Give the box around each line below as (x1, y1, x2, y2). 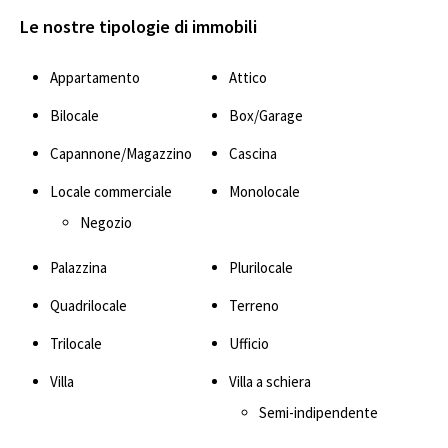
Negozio (80, 212, 132, 232)
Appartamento (50, 67, 140, 87)
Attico (229, 67, 267, 87)
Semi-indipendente (259, 402, 378, 422)
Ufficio (229, 333, 269, 353)
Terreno (229, 295, 279, 315)
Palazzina (50, 257, 107, 277)
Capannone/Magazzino (50, 143, 192, 163)
